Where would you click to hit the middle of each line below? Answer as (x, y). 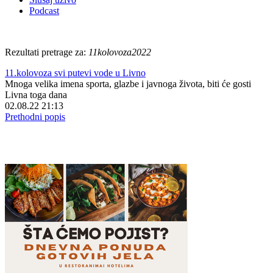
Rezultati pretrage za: (47, 52)
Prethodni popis (35, 117)
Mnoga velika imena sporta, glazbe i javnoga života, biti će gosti (128, 84)
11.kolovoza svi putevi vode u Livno (75, 73)
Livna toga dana (36, 95)
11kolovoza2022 (120, 52)
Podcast (44, 11)
